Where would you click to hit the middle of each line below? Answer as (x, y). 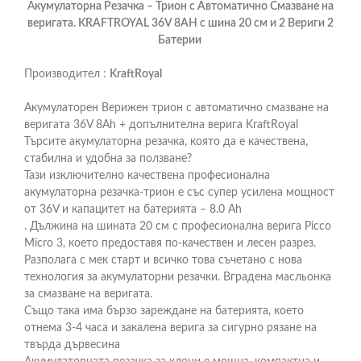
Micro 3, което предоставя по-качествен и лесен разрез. (170, 243)
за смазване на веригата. (88, 294)
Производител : (67, 74)
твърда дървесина (72, 345)
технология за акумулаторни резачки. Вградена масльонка (178, 277)
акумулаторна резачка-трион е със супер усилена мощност (179, 193)
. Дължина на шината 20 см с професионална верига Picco (178, 226)
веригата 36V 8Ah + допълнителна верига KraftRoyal (161, 125)
